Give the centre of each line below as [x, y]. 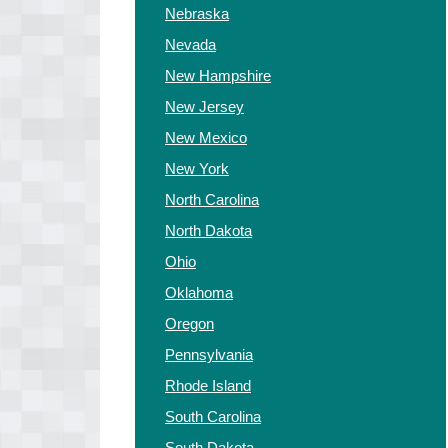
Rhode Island [208, 385]
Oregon [189, 323]
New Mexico [206, 137]
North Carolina [212, 199]
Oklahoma [199, 292]
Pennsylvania [209, 354]
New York [197, 168]
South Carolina [213, 416]
